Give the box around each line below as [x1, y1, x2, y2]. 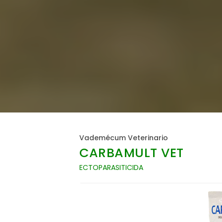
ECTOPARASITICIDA [79, 163, 143, 173]
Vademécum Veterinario [79, 133, 168, 143]
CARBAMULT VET [79, 144, 184, 162]
